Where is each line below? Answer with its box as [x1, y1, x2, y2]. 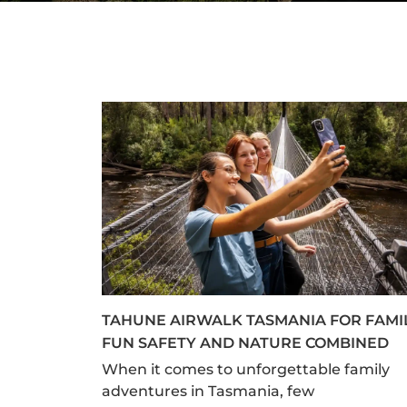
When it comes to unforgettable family [102, 361, 390, 379]
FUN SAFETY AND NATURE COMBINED [102, 334, 389, 352]
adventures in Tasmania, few [102, 382, 314, 401]
